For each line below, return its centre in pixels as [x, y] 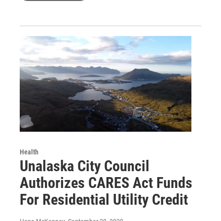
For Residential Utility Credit [104, 199]
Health [29, 152]
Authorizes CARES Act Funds [106, 183]
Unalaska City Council [85, 166]
